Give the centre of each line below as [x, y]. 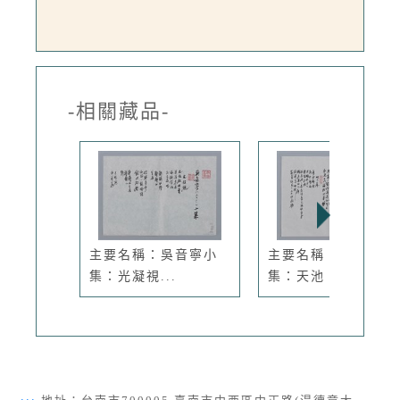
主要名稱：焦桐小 [325, 255]
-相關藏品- [119, 112]
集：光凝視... [133, 277]
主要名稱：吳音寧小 [154, 255]
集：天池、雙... [319, 277]
